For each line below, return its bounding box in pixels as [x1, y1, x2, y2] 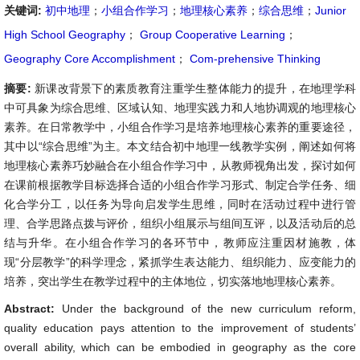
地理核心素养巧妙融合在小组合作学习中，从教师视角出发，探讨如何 [4, 159, 356, 172]
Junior [315, 4, 346, 17]
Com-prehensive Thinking [186, 52, 321, 65]
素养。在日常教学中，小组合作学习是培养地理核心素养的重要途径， [4, 121, 356, 133]
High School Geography [4, 28, 125, 41]
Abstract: [4, 302, 62, 315]
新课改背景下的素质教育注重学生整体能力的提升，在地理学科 [34, 82, 357, 95]
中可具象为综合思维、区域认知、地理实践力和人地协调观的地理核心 [4, 101, 356, 114]
